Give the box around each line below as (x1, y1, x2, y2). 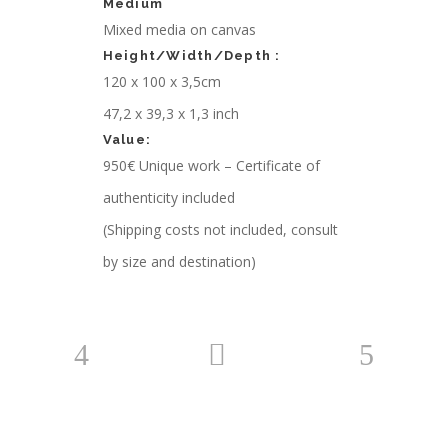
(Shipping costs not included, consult (102, 220, 338, 239)
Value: (102, 132, 151, 147)
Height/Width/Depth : (102, 48, 281, 63)
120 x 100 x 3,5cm (102, 72, 221, 91)
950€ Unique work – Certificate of (102, 156, 320, 175)
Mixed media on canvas (102, 20, 256, 39)
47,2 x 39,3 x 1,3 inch (102, 104, 239, 123)
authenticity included (102, 188, 235, 207)
